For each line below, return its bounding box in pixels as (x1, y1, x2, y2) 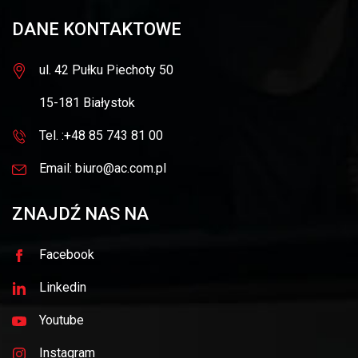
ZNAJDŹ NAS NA (12, 204, 149, 225)
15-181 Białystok (39, 95, 135, 111)
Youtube (39, 312, 84, 328)
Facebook (39, 247, 94, 263)
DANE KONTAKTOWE (12, 19, 181, 40)
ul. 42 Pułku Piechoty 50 (39, 62, 173, 78)
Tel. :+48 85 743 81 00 (39, 128, 163, 144)
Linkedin (39, 280, 86, 296)
